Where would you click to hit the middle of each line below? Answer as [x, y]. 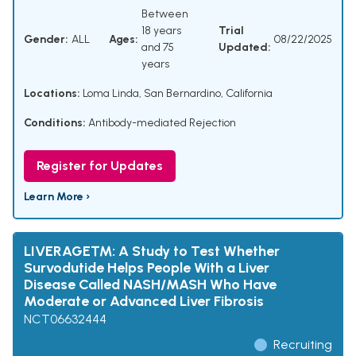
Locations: [52, 94]
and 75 [158, 48]
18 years [161, 31]
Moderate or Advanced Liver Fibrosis [144, 302]
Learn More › [57, 197]
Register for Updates [100, 166]
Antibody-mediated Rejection [162, 123]
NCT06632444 [65, 319]
